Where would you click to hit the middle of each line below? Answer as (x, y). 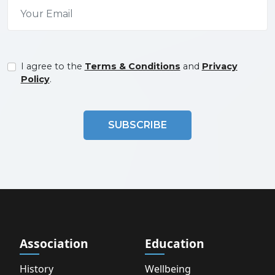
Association (54, 244)
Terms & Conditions (132, 67)
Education (175, 244)
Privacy (219, 67)
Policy (35, 79)
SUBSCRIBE (137, 125)
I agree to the (52, 67)
